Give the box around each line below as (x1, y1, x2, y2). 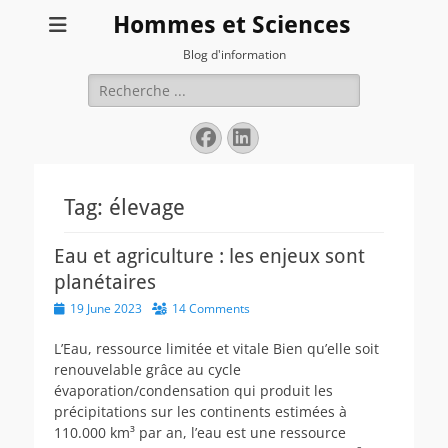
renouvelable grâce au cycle (54, 360, 241, 379)
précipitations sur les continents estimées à (54, 402, 347, 421)
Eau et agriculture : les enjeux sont (54, 244, 365, 268)
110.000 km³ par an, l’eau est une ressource (54, 423, 346, 442)
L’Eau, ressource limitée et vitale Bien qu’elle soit (54, 339, 379, 358)
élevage (109, 195, 185, 220)
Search (87, 74, 133, 93)
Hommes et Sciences (113, 11, 351, 39)
